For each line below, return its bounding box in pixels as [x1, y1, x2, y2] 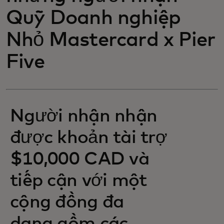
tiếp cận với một [10, 172, 147, 190]
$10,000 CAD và [10, 150, 149, 168]
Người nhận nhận [10, 107, 157, 125]
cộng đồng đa [10, 193, 124, 211]
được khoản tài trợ [10, 129, 167, 147]
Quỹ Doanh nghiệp [6, 8, 181, 28]
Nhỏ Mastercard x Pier [6, 30, 215, 50]
